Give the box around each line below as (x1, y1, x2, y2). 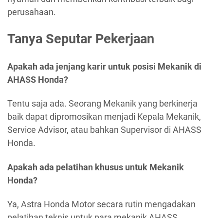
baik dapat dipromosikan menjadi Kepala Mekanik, (7, 111, 201, 122)
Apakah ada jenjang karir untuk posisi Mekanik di (7, 61, 201, 72)
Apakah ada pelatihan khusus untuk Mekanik (7, 162, 184, 172)
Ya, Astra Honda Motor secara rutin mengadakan (7, 199, 196, 210)
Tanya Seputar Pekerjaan (7, 31, 154, 47)
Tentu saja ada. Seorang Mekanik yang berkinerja (7, 98, 198, 109)
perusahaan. (7, 6, 56, 17)
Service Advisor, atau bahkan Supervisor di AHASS (7, 125, 201, 135)
